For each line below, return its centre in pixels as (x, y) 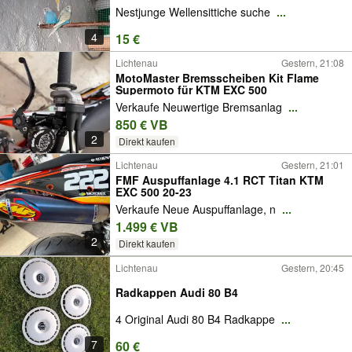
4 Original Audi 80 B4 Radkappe (197, 319)
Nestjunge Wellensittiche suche (194, 12)
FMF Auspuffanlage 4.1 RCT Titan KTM (220, 180)
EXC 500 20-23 (154, 192)
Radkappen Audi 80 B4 (177, 292)
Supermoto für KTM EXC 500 (191, 90)
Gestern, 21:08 (313, 62)
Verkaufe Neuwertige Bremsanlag (200, 107)
